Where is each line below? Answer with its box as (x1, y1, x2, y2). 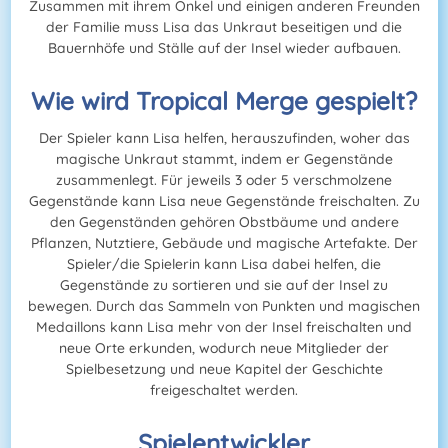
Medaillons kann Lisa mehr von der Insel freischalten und (36, 318, 412, 337)
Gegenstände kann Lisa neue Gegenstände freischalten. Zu (28, 192, 420, 211)
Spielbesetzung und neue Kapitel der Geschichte (65, 360, 383, 379)
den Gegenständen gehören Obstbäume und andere (49, 213, 399, 232)
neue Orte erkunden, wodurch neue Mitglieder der (59, 339, 389, 358)
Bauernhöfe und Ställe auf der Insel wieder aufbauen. (47, 39, 401, 58)
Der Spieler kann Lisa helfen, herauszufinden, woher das (38, 129, 410, 148)
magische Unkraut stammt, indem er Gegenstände (55, 150, 393, 169)
